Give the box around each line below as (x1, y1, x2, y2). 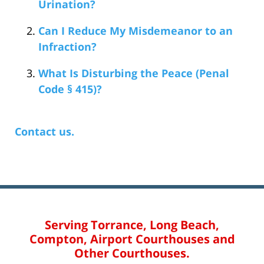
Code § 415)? (38, 81, 102, 96)
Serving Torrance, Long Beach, (45, 216, 219, 233)
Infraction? (38, 39, 97, 54)
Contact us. (15, 124, 74, 138)
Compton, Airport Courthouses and (29, 230, 235, 247)
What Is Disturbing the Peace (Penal (38, 65, 229, 80)
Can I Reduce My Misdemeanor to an (38, 23, 233, 38)
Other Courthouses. (74, 245, 190, 261)
